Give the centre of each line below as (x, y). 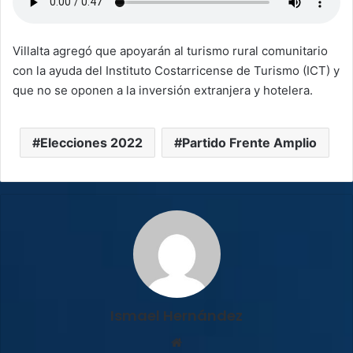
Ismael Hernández (176, 315)
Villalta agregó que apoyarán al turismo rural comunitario (170, 50)
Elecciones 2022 (91, 142)
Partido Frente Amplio (249, 142)
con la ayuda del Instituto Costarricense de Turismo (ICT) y (176, 70)
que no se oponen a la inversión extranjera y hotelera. (164, 90)
